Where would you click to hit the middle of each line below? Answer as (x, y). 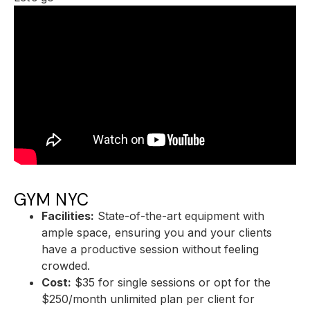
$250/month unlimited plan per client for (148, 299)
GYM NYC (52, 199)
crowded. (66, 265)
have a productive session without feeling (150, 249)
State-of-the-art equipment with (179, 216)
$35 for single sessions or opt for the (171, 282)
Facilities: (68, 216)
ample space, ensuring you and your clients (157, 232)
